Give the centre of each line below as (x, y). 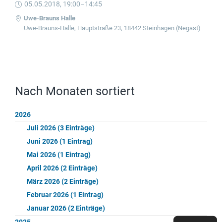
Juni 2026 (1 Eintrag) (60, 141)
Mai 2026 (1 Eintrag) (59, 154)
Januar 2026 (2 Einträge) (66, 208)
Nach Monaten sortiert (75, 91)
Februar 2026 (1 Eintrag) (65, 194)
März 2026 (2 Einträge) (63, 181)
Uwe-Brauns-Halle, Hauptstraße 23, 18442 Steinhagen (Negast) (112, 28)
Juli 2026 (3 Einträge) (61, 128)
